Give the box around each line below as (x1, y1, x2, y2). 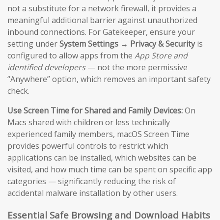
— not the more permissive (85, 62, 188, 73)
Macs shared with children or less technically (7, 117, 170, 128)
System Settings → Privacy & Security (59, 38, 195, 50)
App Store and (135, 50, 188, 61)
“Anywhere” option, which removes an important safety (7, 74, 211, 85)
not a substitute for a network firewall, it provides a (7, 3, 196, 14)
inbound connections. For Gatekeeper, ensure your (7, 27, 195, 38)
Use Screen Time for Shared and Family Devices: (7, 105, 183, 116)
